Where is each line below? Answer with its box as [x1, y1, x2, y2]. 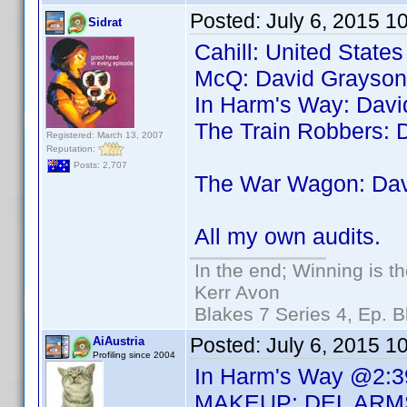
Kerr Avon [194, 282, 280, 303]
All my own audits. [194, 223, 381, 249]
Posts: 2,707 [71, 160, 127, 171]
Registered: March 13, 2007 [46, 130, 164, 140]
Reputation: [46, 143, 98, 154]
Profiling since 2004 [93, 350, 175, 360]
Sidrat [88, 15, 122, 29]
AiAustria [93, 334, 144, 348]
